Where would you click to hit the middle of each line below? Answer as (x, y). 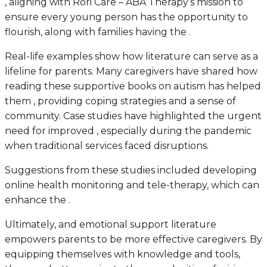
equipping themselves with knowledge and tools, (122, 254)
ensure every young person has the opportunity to (126, 17)
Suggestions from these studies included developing (131, 170)
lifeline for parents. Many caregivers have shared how (131, 72)
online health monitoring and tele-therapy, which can (132, 185)
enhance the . (38, 200)
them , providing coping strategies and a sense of (120, 101)
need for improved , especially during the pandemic (128, 131)
